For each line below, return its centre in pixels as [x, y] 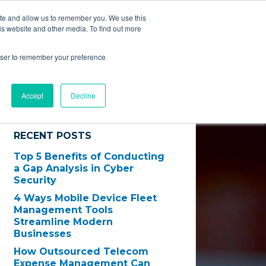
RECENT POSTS [53, 136]
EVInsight [137, 19]
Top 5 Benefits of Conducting [89, 156]
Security [35, 180]
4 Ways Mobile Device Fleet [85, 198]
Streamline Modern [64, 222]
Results [129, 42]
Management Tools [64, 210]
